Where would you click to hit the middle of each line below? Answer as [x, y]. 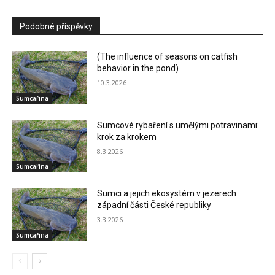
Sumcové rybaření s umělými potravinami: [178, 125]
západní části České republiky [154, 205]
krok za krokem [127, 137]
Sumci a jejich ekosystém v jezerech [167, 194]
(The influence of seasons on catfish [168, 57]
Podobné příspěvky [56, 27]
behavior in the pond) [138, 68]
